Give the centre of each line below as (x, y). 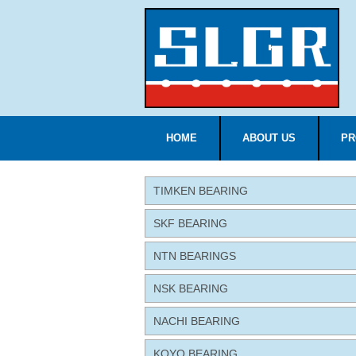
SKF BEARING (190, 224)
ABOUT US (269, 138)
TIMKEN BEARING (201, 191)
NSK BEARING (191, 289)
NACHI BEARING (197, 321)
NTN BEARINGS (195, 256)
